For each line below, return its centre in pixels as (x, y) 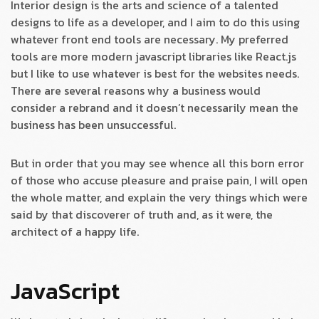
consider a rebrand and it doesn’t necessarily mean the (155, 108)
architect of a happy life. (75, 232)
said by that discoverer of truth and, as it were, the (142, 215)
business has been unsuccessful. (93, 125)
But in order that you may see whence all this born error (157, 163)
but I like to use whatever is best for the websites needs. (155, 74)
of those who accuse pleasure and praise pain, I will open (159, 181)
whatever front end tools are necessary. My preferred (150, 40)
